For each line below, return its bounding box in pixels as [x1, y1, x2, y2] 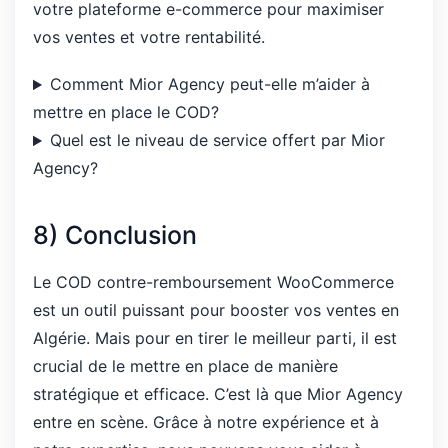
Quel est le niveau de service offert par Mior [49, 130, 385, 151]
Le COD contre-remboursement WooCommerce [33, 272, 394, 293]
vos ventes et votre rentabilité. [33, 27, 265, 47]
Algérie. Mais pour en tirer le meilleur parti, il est [33, 328, 397, 349]
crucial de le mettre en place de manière [33, 356, 338, 377]
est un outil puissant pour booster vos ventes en [33, 300, 399, 321]
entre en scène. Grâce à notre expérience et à [33, 412, 379, 433]
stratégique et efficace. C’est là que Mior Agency [33, 384, 403, 405]
